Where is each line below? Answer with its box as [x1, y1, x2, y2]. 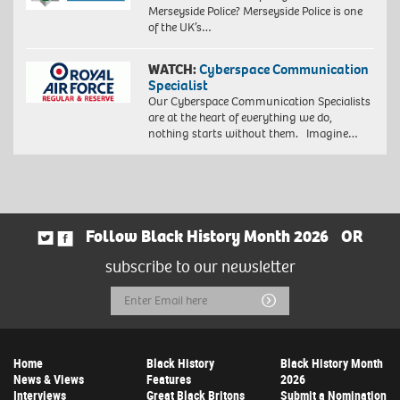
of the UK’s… [147, 19, 212, 37]
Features [146, 370, 192, 387]
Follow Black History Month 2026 [85, 226, 329, 248]
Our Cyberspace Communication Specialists [147, 93, 371, 111]
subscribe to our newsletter [104, 255, 296, 278]
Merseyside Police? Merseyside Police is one [147, 3, 362, 21]
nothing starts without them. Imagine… [147, 125, 358, 143]
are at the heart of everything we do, [147, 109, 332, 127]
